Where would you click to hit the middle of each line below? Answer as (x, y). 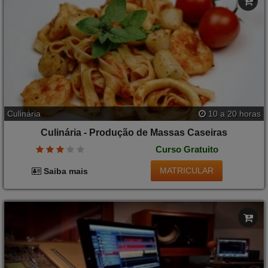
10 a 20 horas (233, 114)
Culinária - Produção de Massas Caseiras (134, 133)
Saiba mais (65, 171)
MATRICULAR (187, 171)
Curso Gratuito (187, 149)
